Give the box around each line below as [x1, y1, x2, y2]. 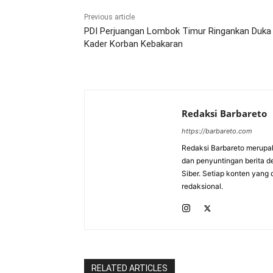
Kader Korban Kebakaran [84, 38, 183, 50]
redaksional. [182, 182, 223, 191]
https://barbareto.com [182, 127, 252, 136]
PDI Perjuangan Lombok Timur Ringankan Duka [84, 26, 271, 37]
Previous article [84, 13, 135, 22]
